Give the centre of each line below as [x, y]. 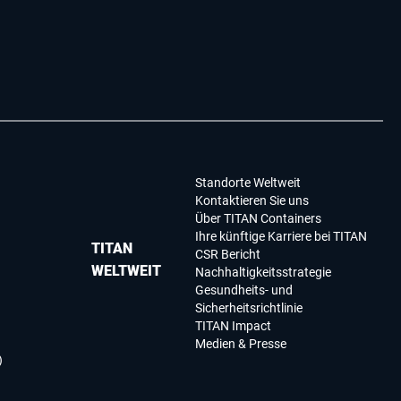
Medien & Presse [240, 344]
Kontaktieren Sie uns [252, 201]
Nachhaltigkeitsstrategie [263, 273]
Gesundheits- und [243, 290]
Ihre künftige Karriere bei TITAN [281, 237]
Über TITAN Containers [258, 219]
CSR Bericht [227, 255]
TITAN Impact [233, 326]
